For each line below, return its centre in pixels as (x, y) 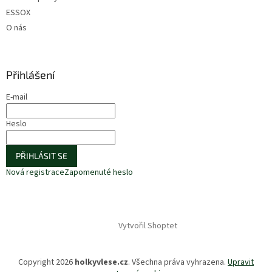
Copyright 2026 (46, 262)
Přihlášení (30, 74)
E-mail (17, 97)
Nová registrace (35, 172)
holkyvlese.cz (101, 262)
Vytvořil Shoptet (148, 226)
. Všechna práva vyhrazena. (178, 262)
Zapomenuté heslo (99, 172)
